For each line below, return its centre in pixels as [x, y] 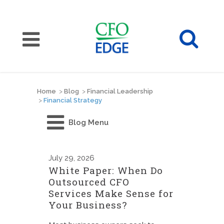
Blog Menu [88, 122]
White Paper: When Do [106, 170]
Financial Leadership [120, 91]
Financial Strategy [73, 100]
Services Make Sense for [111, 193]
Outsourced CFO [89, 182]
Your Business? [88, 205]
